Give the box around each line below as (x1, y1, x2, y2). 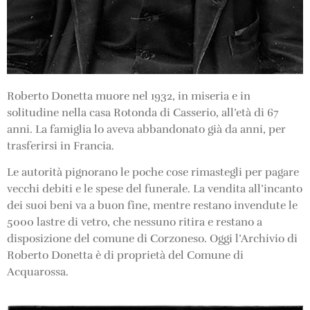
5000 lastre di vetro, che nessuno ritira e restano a (7, 215, 262, 230)
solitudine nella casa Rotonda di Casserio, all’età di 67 (7, 106, 279, 120)
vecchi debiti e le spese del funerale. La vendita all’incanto (7, 182, 302, 197)
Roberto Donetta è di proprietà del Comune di (7, 248, 244, 263)
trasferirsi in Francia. (7, 139, 114, 154)
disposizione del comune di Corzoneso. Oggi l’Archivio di (7, 232, 298, 246)
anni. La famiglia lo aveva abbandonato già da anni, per (7, 122, 286, 137)
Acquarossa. (7, 265, 69, 280)
